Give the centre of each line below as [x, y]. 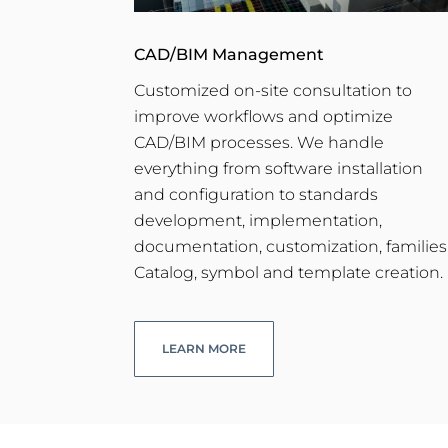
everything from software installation [279, 168]
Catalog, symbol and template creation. [289, 272]
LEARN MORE [204, 349]
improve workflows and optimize [264, 116]
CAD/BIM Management [229, 54]
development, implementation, [258, 220]
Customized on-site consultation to [273, 90]
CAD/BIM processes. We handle [259, 142]
